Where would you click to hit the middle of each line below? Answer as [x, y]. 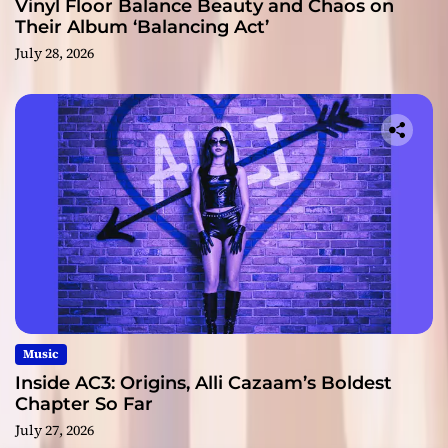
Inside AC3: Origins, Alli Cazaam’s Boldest [203, 383]
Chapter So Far [84, 404]
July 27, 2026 [54, 430]
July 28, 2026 [54, 53]
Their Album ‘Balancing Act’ [142, 27]
